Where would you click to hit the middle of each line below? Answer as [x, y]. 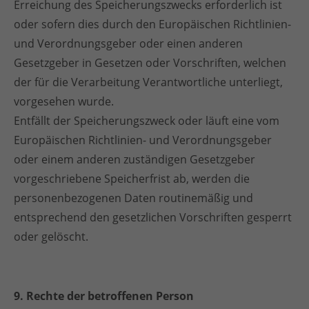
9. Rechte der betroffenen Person [104, 296]
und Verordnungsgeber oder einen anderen [128, 43]
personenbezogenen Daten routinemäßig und [133, 198]
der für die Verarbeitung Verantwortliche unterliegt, [148, 82]
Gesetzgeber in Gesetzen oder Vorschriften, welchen [150, 63]
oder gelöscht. [51, 237]
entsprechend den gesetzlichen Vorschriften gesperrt [153, 217]
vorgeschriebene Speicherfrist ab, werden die [132, 179]
